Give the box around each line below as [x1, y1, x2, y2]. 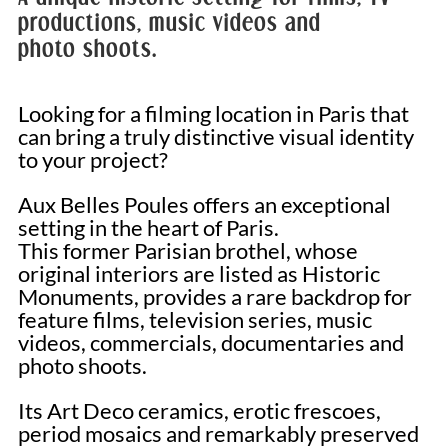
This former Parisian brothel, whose [17, 236, 358, 264]
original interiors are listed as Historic [17, 259, 380, 287]
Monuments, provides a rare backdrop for [17, 282, 412, 310]
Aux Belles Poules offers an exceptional [17, 190, 391, 218]
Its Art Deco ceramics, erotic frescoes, [17, 396, 381, 424]
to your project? [17, 145, 168, 173]
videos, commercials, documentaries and [17, 328, 404, 356]
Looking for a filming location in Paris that [17, 99, 409, 127]
